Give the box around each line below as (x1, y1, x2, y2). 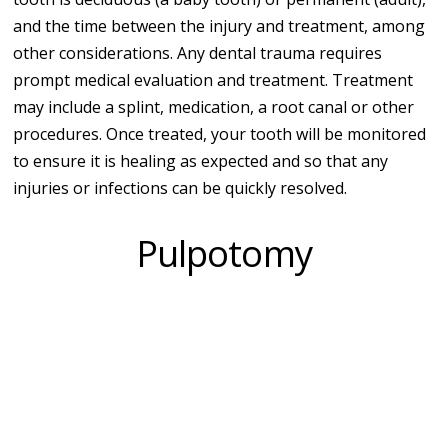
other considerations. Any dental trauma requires (13, 41, 383, 64)
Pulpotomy (136, 227, 312, 278)
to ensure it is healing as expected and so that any (13, 149, 389, 172)
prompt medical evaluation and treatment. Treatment (13, 68, 414, 91)
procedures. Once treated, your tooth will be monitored (13, 122, 427, 145)
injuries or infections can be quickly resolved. (13, 176, 348, 199)
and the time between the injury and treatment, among (13, 14, 426, 37)
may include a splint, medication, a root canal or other (13, 95, 415, 118)
